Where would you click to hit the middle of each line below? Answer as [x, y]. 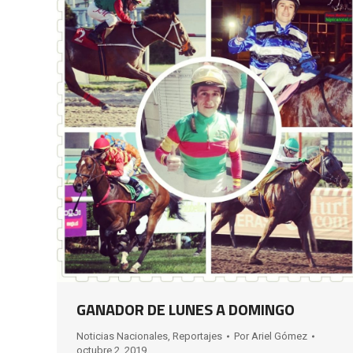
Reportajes [197, 336]
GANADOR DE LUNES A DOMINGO [186, 309]
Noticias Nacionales [122, 336]
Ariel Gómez [279, 336]
